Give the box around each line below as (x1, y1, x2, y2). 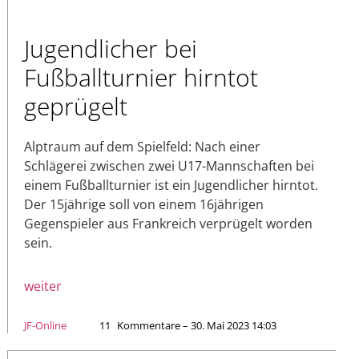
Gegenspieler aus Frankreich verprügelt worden (24, 215, 313, 233)
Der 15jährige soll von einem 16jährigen (24, 196, 264, 214)
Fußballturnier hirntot (24, 61, 258, 95)
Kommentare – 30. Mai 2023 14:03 (117, 318, 276, 333)
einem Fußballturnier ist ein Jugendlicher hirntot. (24, 176, 318, 195)
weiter (24, 277, 62, 296)
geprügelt (24, 90, 127, 123)
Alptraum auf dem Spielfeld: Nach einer (24, 138, 260, 156)
